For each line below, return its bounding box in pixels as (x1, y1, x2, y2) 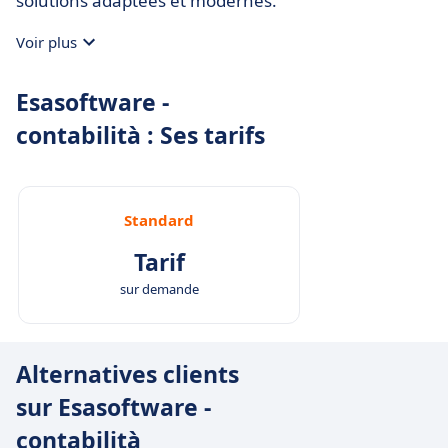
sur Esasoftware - (16, 391, 211, 423)
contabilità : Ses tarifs (16, 119, 265, 151)
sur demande (119, 280, 199, 298)
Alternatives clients (16, 358, 239, 390)
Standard (124, 210, 194, 230)
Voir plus (16, 32, 77, 52)
